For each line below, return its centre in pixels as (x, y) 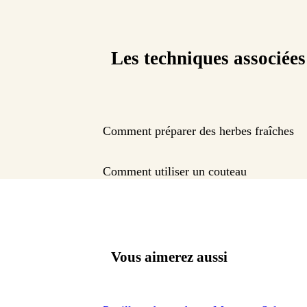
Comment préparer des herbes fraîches (198, 131)
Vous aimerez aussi (169, 257)
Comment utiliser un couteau (175, 172)
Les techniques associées (208, 59)
